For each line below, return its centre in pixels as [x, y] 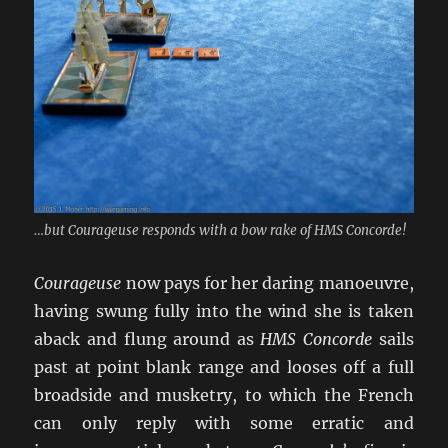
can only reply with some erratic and [224, 422]
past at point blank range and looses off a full [224, 366]
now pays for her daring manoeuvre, [267, 282]
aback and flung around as [147, 338]
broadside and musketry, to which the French [224, 394]
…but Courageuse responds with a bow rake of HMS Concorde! [220, 230]
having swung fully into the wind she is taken [224, 310]
